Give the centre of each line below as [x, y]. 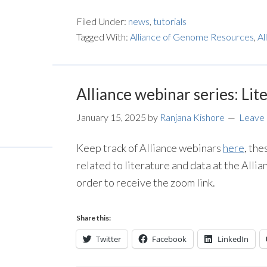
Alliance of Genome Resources [192, 37]
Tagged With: [103, 37]
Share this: [94, 218]
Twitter [108, 239]
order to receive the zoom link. [146, 182]
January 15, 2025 [111, 117]
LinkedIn [233, 239]
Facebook [169, 239]
